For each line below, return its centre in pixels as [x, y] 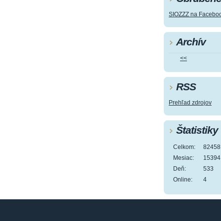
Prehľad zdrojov [190, 102]
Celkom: [184, 147]
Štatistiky [197, 130]
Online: [183, 179]
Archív [191, 41]
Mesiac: [184, 158]
